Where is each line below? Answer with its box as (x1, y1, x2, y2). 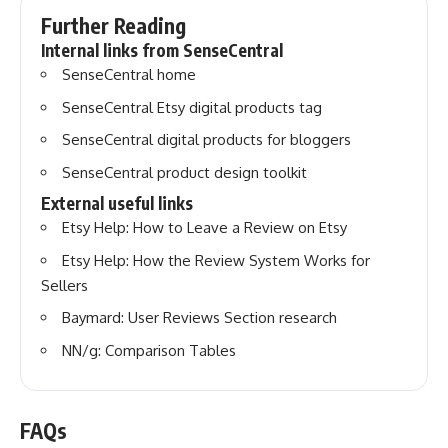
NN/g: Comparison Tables (62, 340, 236, 360)
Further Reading (41, 12, 186, 40)
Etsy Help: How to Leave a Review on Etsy (62, 218, 347, 238)
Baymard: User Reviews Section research (62, 308, 337, 328)
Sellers (41, 275, 88, 295)
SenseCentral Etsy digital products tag (62, 97, 322, 117)
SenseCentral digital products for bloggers (62, 130, 351, 150)
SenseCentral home (62, 65, 196, 85)
